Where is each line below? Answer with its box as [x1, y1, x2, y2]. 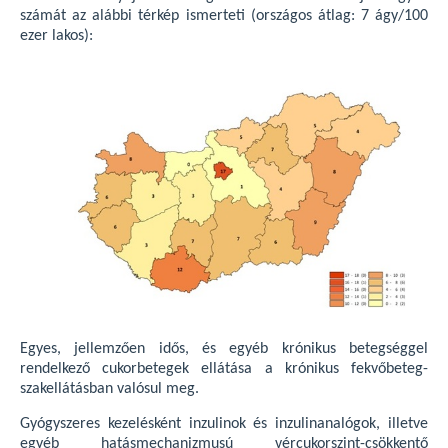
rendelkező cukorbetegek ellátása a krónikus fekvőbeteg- [20, 361, 428, 378]
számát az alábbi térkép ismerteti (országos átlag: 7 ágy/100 [20, 8, 428, 25]
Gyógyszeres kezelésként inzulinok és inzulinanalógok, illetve [20, 416, 428, 433]
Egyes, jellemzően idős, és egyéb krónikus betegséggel [20, 341, 428, 358]
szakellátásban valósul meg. [20, 381, 199, 398]
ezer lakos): [20, 28, 93, 45]
